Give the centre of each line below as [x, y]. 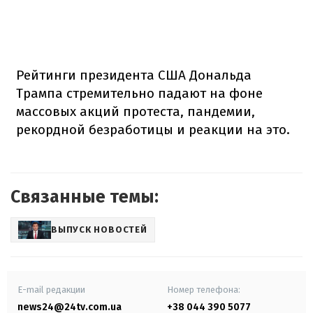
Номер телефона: [204, 289]
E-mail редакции [51, 289]
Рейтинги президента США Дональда [134, 75]
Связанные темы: [85, 197]
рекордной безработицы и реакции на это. [153, 129]
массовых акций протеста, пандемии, [136, 111]
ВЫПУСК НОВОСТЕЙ [99, 230]
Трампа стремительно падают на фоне [139, 93]
